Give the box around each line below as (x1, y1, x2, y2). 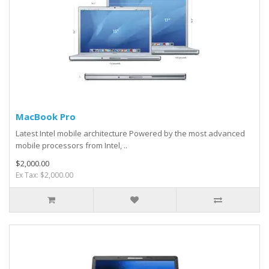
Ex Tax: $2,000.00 (16, 170, 73, 180)
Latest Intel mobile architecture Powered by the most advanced (16, 128, 245, 139)
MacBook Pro (16, 110, 76, 122)
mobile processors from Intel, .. (16, 140, 127, 151)
